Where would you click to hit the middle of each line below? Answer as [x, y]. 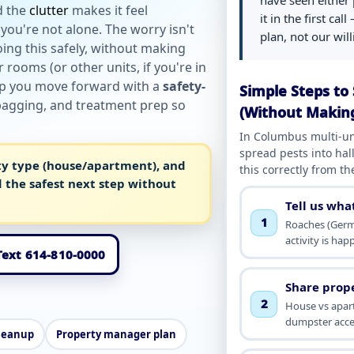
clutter [49, 10]
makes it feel [108, 10]
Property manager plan [116, 334]
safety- [184, 86]
